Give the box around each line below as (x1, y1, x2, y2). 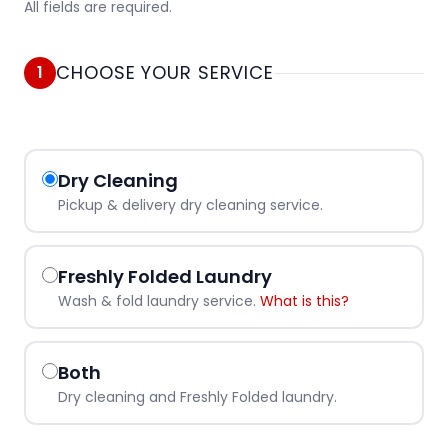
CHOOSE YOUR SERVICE (56, 60, 275, 85)
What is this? (260, 291, 349, 311)
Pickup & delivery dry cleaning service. (58, 195, 323, 215)
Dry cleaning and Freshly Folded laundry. (58, 387, 337, 407)
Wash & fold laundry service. (58, 291, 260, 311)
